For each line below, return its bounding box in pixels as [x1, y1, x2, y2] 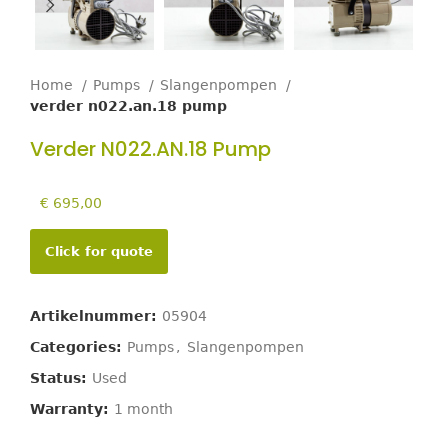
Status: [30, 369, 92, 386]
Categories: [30, 338, 122, 355]
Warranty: [30, 400, 114, 417]
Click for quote [45, 243, 153, 259]
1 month [114, 400, 173, 417]
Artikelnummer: [30, 307, 162, 324]
